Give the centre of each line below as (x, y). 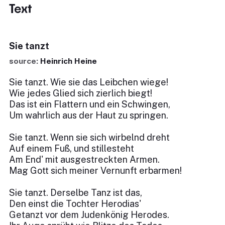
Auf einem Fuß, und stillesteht (72, 148)
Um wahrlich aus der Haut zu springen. (89, 115)
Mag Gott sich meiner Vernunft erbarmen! (95, 171)
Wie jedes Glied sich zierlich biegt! (81, 93)
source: (25, 61)
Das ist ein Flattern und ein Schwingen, (90, 104)
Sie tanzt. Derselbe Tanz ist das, (76, 193)
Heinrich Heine (69, 61)
